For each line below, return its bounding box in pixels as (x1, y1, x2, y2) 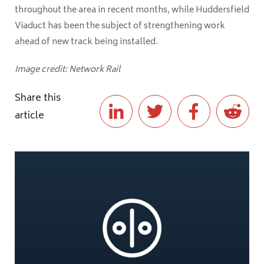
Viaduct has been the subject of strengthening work (15, 18, 225, 34)
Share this (15, 90, 61, 107)
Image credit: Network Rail (15, 62, 120, 77)
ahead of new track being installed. (15, 34, 158, 49)
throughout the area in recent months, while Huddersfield (15, 2, 249, 18)
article (15, 107, 44, 124)
